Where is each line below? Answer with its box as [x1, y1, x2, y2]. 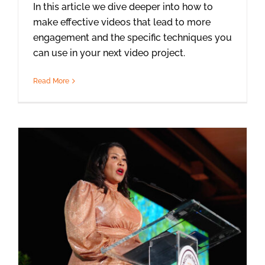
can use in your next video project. [33, 47, 188, 59]
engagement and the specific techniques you [33, 31, 232, 43]
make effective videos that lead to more [33, 16, 211, 28]
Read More [33, 76, 69, 85]
